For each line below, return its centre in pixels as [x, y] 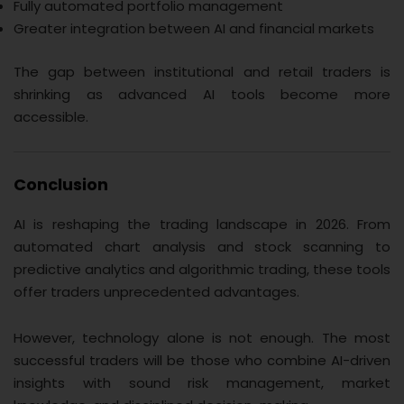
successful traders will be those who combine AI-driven [202, 361]
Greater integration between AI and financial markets [194, 29]
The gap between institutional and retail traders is [202, 71]
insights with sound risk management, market [202, 383]
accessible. [51, 116]
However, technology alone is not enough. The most [202, 338]
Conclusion [61, 185]
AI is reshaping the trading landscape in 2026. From [202, 225]
